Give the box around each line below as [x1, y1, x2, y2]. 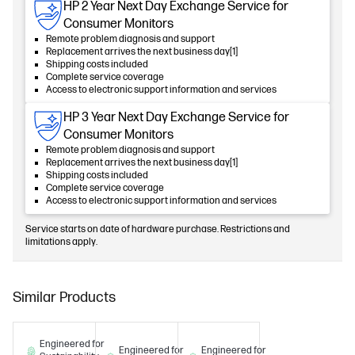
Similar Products [13, 289, 116, 306]
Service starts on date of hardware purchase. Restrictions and [25, 223, 290, 235]
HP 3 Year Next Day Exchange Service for [63, 110, 289, 125]
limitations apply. [25, 236, 97, 248]
